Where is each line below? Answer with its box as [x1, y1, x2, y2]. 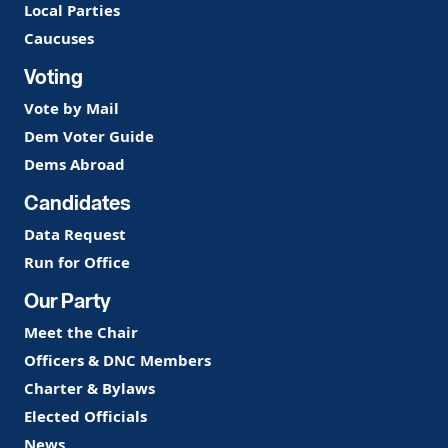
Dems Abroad [24, 153, 125, 174]
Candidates [24, 187, 131, 216]
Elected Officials [24, 405, 147, 426]
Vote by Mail [24, 97, 119, 118]
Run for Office [24, 251, 130, 272]
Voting [24, 61, 83, 90]
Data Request [24, 223, 126, 244]
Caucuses [24, 27, 94, 48]
